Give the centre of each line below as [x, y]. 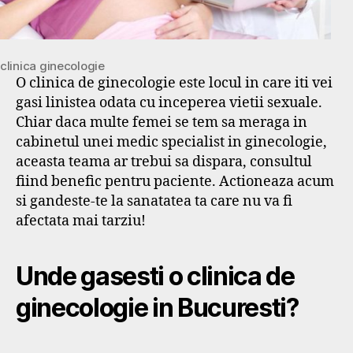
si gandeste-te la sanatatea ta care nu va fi [154, 202]
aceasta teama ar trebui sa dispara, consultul [164, 162]
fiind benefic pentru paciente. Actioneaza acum [175, 182]
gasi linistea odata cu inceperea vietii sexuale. [169, 103]
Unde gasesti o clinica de [155, 276]
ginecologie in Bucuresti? [157, 307]
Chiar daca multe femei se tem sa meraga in [162, 123]
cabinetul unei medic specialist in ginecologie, [171, 143]
